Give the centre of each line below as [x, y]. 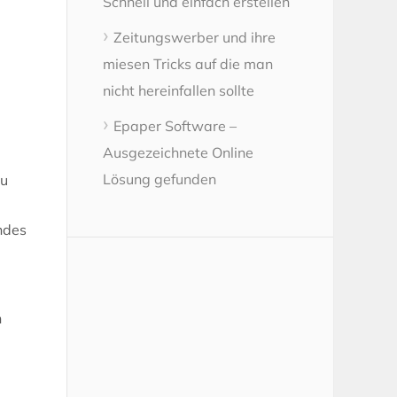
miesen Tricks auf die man [188, 63]
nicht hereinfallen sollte [179, 90]
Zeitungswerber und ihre [195, 37]
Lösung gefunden [160, 179]
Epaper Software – [175, 125]
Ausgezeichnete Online [178, 152]
